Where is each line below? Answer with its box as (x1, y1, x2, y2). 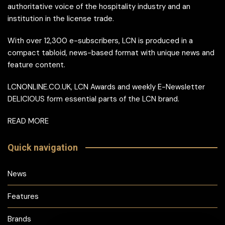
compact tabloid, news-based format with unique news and (8, 47, 214, 58)
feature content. (8, 59, 65, 70)
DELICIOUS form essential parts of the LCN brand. (8, 93, 179, 104)
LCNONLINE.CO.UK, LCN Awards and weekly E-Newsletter (8, 81, 205, 92)
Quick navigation (8, 142, 78, 153)
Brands (8, 213, 31, 224)
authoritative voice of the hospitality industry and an (8, 1, 190, 12)
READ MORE (8, 116, 49, 126)
